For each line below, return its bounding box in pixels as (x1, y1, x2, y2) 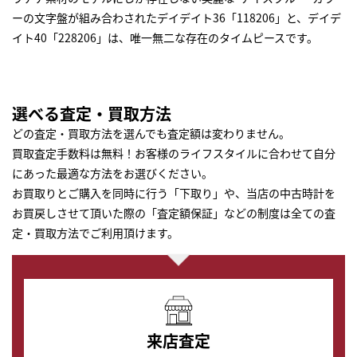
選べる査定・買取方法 (12, 102, 171, 126)
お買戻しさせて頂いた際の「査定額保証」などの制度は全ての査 (12, 205, 335, 222)
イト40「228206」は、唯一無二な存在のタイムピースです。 (12, 29, 318, 46)
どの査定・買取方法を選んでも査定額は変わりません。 (12, 125, 290, 142)
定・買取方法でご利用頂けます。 (12, 225, 178, 241)
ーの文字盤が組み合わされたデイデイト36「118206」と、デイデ (12, 10, 341, 26)
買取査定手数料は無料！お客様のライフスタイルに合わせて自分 (12, 145, 335, 162)
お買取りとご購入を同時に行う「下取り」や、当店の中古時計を (12, 185, 335, 202)
